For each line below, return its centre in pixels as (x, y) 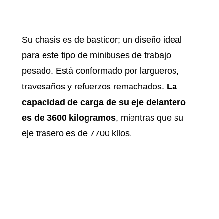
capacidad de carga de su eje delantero (104, 102)
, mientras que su (149, 118)
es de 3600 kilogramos (69, 118)
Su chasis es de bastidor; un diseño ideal (102, 40)
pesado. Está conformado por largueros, (100, 71)
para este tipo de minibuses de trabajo (96, 55)
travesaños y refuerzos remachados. (94, 87)
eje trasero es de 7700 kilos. (78, 134)
